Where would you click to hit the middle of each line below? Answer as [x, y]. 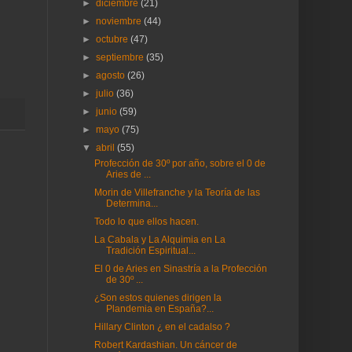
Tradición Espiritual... [150, 251]
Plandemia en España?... [159, 309]
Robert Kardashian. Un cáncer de [165, 345]
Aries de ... [128, 174]
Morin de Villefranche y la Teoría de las [177, 192]
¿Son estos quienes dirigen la [158, 298]
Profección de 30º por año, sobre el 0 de [180, 163]
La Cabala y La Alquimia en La [159, 240]
